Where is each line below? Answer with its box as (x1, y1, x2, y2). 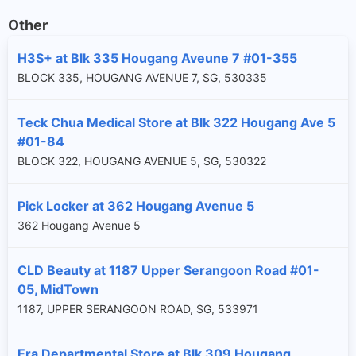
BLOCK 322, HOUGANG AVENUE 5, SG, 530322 (17, 153, 266, 168)
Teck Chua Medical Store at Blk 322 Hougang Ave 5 (17, 114, 335, 130)
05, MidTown (17, 281, 99, 297)
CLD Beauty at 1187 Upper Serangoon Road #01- (17, 261, 319, 278)
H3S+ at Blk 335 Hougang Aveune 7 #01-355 (17, 49, 297, 66)
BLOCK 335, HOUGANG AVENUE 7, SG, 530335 (17, 70, 267, 84)
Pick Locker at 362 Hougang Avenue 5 (17, 197, 254, 214)
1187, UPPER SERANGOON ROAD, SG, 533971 (17, 301, 258, 315)
